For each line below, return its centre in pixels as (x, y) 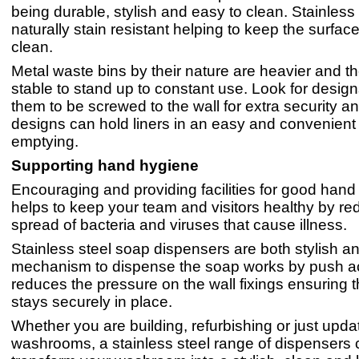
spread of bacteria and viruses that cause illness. (179, 225)
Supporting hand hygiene (107, 165)
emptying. (45, 141)
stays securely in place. (92, 302)
